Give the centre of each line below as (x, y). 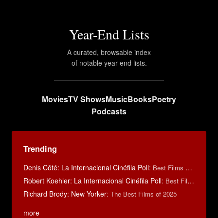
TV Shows (87, 99)
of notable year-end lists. (109, 63)
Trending (40, 149)
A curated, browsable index (109, 52)
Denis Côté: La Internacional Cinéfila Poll (86, 167)
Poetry (164, 99)
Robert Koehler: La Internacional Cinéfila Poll (92, 181)
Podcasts (109, 111)
